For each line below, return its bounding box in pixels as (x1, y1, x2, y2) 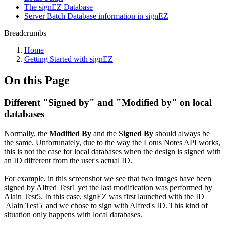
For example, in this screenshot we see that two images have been (4, 174, 211, 183)
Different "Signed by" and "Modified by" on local (4, 97, 212, 108)
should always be (155, 129, 210, 138)
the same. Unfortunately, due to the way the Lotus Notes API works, (4, 138, 220, 147)
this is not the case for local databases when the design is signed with (4, 147, 221, 156)
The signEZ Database (24, 3, 93, 11)
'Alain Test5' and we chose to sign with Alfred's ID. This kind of (4, 201, 208, 210)
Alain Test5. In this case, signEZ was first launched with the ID (4, 192, 204, 201)
